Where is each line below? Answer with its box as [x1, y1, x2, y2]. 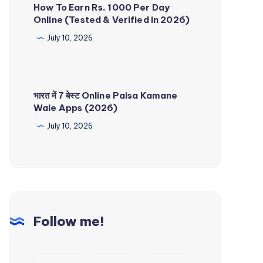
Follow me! [33, 213, 104, 230]
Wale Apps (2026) [33, 102, 118, 114]
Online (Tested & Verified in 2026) [33, 14, 190, 26]
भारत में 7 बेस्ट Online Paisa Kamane [33, 90, 178, 102]
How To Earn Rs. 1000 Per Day [33, 2, 170, 14]
